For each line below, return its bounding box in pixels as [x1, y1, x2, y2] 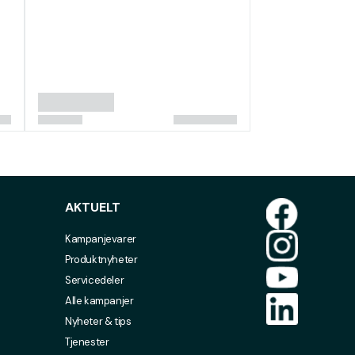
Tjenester [64, 335, 109, 349]
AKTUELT [64, 199, 120, 216]
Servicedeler [64, 273, 124, 287]
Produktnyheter [64, 253, 138, 266]
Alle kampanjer [64, 294, 134, 307]
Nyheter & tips [64, 315, 132, 328]
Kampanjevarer [64, 232, 136, 246]
